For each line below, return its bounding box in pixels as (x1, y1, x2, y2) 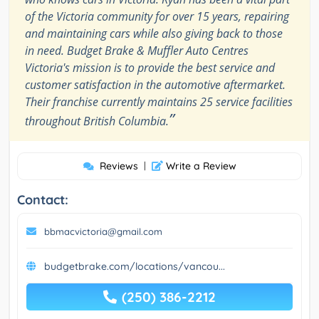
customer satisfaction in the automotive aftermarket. (25, 77, 286, 93)
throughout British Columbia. (25, 113, 169, 130)
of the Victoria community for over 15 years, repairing (25, 9, 289, 25)
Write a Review (162, 159, 236, 173)
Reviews (99, 159, 138, 173)
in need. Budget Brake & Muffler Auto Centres (25, 43, 249, 59)
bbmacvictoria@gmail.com (44, 226, 162, 238)
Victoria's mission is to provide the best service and (25, 60, 275, 76)
